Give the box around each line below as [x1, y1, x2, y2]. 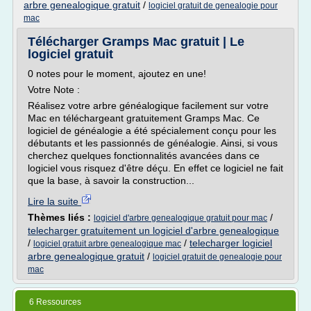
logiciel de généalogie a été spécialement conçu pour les [28, 125, 276, 136]
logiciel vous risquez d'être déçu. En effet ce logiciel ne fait [28, 162, 283, 174]
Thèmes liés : [28, 212, 94, 223]
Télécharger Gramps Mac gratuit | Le [28, 35, 244, 49]
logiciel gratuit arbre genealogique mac [33, 239, 181, 249]
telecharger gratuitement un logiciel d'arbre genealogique [28, 225, 279, 236]
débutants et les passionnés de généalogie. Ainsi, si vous [28, 137, 278, 149]
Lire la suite [28, 196, 81, 207]
